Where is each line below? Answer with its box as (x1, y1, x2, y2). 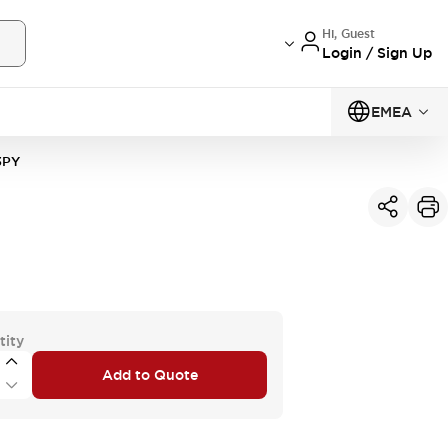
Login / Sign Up (322, 43, 432, 62)
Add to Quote (101, 365, 198, 384)
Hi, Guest (322, 25, 375, 42)
